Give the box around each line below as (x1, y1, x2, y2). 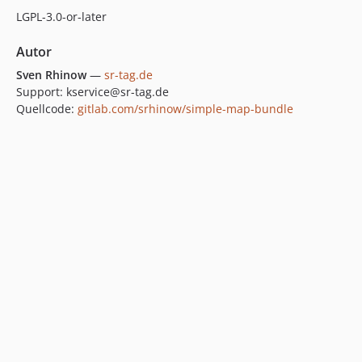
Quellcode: (16, 101, 78, 116)
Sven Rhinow (16, 67, 86, 82)
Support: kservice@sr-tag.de (16, 84, 169, 99)
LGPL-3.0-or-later (16, 9, 107, 24)
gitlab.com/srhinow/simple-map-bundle (78, 101, 293, 116)
